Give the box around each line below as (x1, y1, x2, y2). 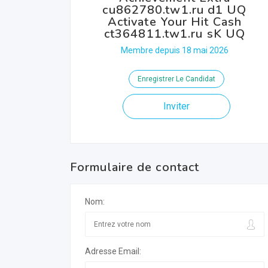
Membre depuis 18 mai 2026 (121, 45, 229, 55)
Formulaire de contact (70, 159, 200, 175)
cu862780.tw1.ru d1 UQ (102, 2, 247, 18)
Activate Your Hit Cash (107, 14, 242, 30)
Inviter (163, 100, 190, 112)
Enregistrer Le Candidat (137, 75, 215, 83)
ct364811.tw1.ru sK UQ (103, 26, 246, 42)
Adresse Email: (85, 246, 141, 256)
